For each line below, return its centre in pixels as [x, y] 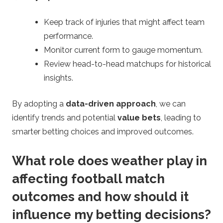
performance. [68, 36]
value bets [139, 118]
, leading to [181, 118]
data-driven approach [111, 104]
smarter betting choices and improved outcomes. [103, 132]
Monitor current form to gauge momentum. [123, 50]
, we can [171, 104]
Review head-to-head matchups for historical [127, 64]
